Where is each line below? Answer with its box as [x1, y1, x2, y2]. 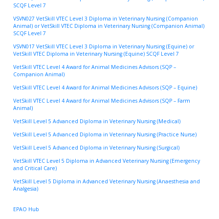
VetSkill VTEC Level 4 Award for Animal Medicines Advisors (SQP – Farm [13, 97, 190, 104]
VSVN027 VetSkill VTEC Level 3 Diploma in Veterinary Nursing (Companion [13, 15, 198, 22]
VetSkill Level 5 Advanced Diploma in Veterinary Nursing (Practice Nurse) [13, 131, 197, 138]
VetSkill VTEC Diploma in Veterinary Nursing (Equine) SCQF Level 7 [13, 50, 179, 57]
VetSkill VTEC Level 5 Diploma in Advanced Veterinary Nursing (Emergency [13, 157, 200, 164]
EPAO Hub [13, 206, 39, 213]
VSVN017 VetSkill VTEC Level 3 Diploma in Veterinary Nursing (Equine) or [13, 43, 194, 50]
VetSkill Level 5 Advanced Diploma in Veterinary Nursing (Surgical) [13, 144, 179, 151]
